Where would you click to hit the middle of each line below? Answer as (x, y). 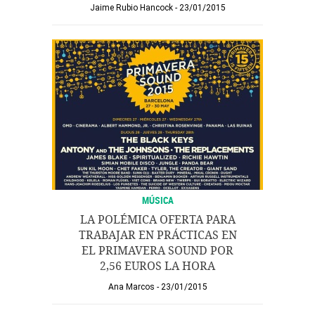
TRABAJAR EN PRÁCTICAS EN (157, 235)
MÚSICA (157, 200)
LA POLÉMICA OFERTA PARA (157, 220)
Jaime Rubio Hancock (131, 8)
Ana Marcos (131, 287)
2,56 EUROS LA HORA (157, 266)
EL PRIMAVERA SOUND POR (157, 251)
